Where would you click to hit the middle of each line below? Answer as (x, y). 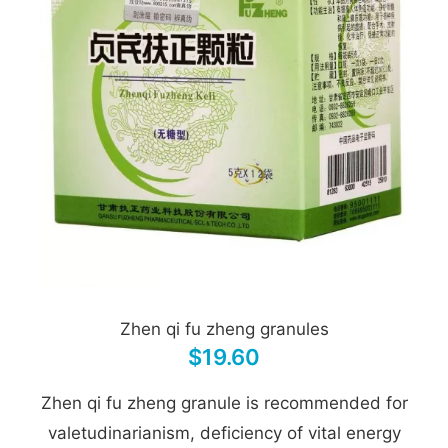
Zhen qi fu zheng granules (224, 329)
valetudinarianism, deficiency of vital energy (224, 433)
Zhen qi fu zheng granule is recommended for (224, 403)
